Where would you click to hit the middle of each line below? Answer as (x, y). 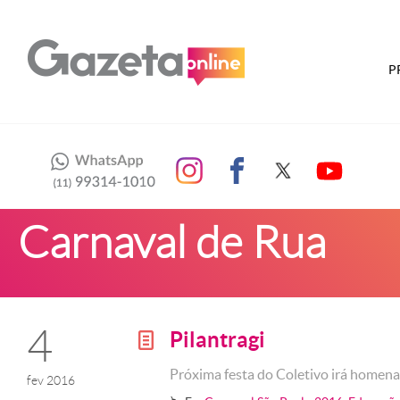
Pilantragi (217, 340)
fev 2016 (51, 380)
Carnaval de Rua (172, 242)
